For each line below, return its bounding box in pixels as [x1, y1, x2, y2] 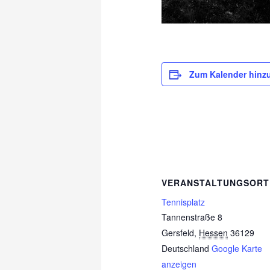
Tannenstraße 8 [162, 210, 223, 223]
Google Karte [212, 242, 263, 254]
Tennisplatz [162, 195, 206, 208]
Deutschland [162, 242, 210, 254]
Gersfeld [162, 226, 195, 239]
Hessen [199, 226, 228, 239]
